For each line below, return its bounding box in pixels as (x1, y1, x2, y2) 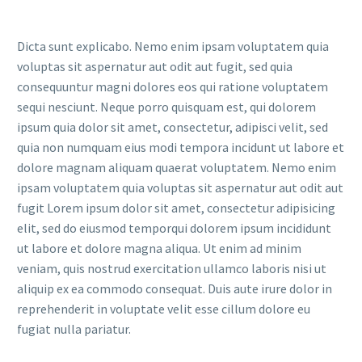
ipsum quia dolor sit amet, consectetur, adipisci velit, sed (17, 118, 328, 135)
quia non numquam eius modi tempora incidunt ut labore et (17, 138, 344, 155)
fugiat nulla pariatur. (17, 320, 131, 337)
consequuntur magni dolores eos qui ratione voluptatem (17, 78, 328, 95)
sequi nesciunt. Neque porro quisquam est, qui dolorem (17, 98, 316, 115)
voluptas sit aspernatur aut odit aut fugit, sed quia (17, 57, 293, 74)
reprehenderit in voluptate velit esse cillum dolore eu (17, 300, 310, 317)
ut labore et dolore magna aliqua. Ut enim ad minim (17, 239, 301, 256)
